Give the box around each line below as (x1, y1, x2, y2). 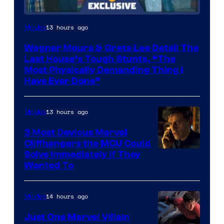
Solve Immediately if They (24, 148, 140, 160)
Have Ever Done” (24, 75, 100, 86)
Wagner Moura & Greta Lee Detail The (24, 42, 198, 53)
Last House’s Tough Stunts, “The (24, 53, 175, 64)
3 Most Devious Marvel (24, 126, 127, 138)
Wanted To (24, 159, 73, 171)
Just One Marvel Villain (24, 211, 129, 222)
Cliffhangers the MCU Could (24, 137, 150, 149)
